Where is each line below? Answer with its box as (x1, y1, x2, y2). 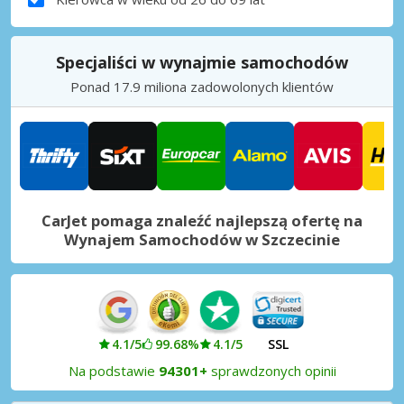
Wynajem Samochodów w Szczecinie (64, 228, 340, 250)
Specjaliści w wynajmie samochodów (56, 50, 348, 73)
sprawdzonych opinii (207, 361, 336, 380)
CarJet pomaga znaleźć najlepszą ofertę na (41, 209, 363, 231)
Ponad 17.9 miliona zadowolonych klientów (70, 77, 334, 96)
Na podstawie (68, 361, 159, 380)
